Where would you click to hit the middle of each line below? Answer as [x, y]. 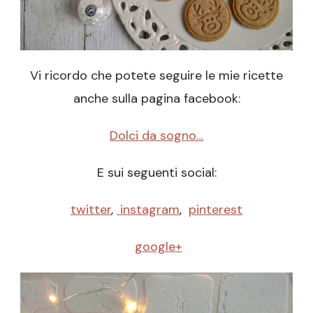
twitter [91, 209]
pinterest [216, 209]
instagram [148, 209]
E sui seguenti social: [156, 172]
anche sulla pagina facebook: [156, 98]
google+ [158, 246]
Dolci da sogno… [156, 135]
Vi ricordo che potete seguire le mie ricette [156, 75]
